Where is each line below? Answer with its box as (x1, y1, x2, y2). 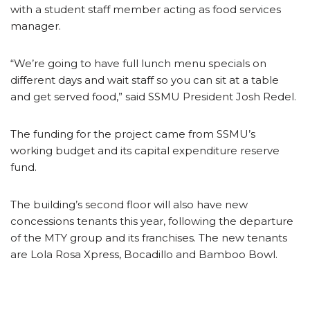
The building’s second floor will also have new (10, 197, 248, 211)
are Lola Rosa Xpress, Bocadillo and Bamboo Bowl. (10, 247, 277, 261)
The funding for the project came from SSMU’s (10, 127, 255, 140)
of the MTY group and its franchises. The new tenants (10, 230, 287, 244)
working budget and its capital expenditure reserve (10, 143, 280, 157)
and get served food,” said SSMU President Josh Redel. (10, 89, 296, 103)
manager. (10, 19, 61, 33)
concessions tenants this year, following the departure (10, 214, 293, 228)
